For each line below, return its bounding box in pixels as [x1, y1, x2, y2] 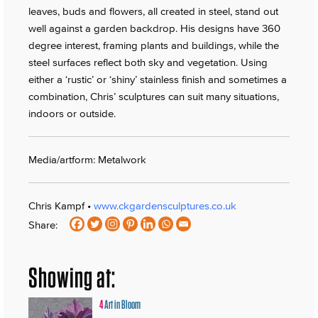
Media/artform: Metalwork [28, 153, 146, 166]
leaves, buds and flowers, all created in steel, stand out [28, 5, 278, 18]
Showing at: [28, 261, 116, 295]
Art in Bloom [103, 297, 141, 312]
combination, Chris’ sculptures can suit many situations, [28, 90, 279, 103]
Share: [28, 219, 57, 231]
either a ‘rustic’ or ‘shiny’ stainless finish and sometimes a [28, 73, 287, 86]
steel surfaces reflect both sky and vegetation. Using [28, 56, 268, 69]
